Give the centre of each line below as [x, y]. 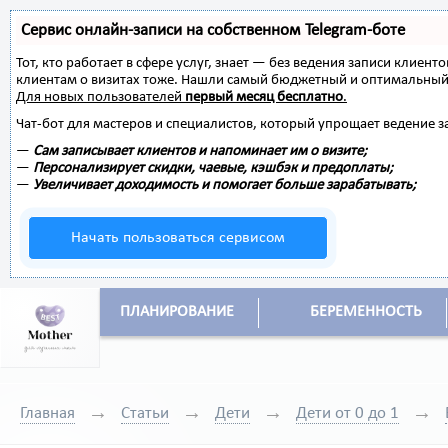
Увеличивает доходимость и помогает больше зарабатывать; [224, 185]
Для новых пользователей [100, 97]
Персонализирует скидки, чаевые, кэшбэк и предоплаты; [213, 168]
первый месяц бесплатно [264, 97]
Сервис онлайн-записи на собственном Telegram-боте [213, 30]
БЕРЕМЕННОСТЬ [365, 312]
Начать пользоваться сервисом [178, 238]
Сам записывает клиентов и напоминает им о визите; [200, 151]
